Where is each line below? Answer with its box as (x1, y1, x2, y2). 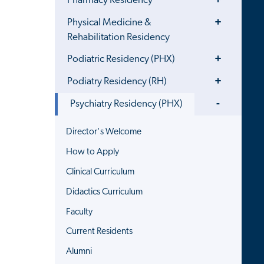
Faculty (66, 207, 93, 217)
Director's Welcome (66, 127, 142, 137)
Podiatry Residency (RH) (67, 76, 167, 87)
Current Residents (66, 227, 133, 237)
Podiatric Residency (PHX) (67, 54, 176, 64)
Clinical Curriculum (66, 167, 135, 177)
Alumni (66, 247, 93, 257)
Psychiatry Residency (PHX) (70, 98, 183, 109)
